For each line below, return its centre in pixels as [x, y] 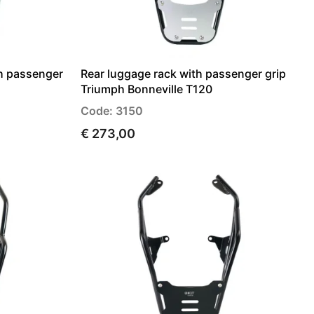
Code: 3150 [112, 110]
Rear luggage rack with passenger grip [183, 73]
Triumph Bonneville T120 [146, 89]
